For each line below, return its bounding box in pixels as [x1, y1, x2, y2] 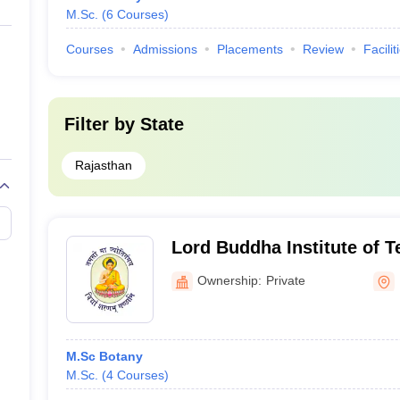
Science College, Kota [171, 261, 358, 280]
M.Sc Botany [65, 349, 143, 363]
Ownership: [196, 272, 262, 287]
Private [265, 272, 305, 287]
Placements [216, 42, 283, 56]
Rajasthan [74, 158, 132, 172]
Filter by [63, 114, 140, 134]
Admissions [132, 42, 197, 56]
